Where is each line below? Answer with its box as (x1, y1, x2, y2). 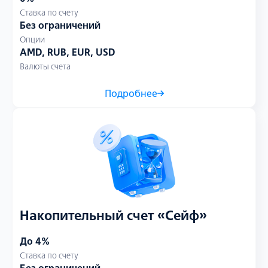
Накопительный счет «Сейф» (20, 207, 207, 224)
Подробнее (104, 87, 157, 99)
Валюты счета (20, 61, 71, 72)
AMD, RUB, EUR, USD (20, 46, 115, 58)
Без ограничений (20, 19, 100, 31)
